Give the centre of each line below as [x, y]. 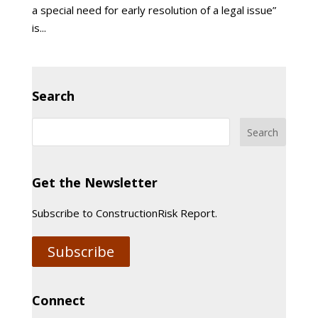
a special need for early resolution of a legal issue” [154, 10]
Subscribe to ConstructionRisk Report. [124, 213]
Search [53, 96]
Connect [58, 300]
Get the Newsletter [94, 182]
